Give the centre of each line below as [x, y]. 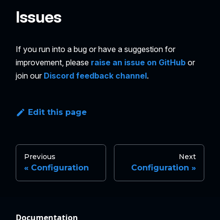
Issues [39, 17]
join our [30, 76]
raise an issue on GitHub [138, 63]
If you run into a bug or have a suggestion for [96, 49]
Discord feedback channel [95, 76]
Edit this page [57, 112]
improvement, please [53, 63]
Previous [40, 156]
